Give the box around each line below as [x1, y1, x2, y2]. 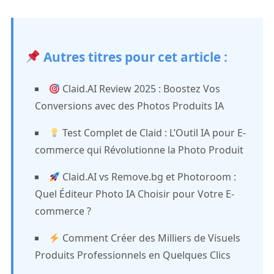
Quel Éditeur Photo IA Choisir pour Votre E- [34, 187, 234, 201]
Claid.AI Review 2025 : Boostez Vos [60, 82, 221, 95]
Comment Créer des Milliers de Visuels [60, 231, 241, 245]
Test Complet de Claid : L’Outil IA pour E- [60, 126, 246, 139]
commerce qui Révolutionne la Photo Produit [34, 143, 243, 157]
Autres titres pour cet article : [40, 48, 228, 65]
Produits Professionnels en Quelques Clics [34, 248, 231, 262]
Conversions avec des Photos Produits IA [34, 99, 224, 113]
